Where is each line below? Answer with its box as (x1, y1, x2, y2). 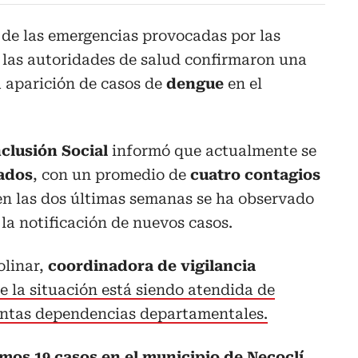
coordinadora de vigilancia (48, 257, 256, 275)
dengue (166, 75, 224, 93)
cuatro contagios (190, 166, 320, 184)
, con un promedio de (33, 166, 190, 184)
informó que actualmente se (108, 142, 316, 160)
